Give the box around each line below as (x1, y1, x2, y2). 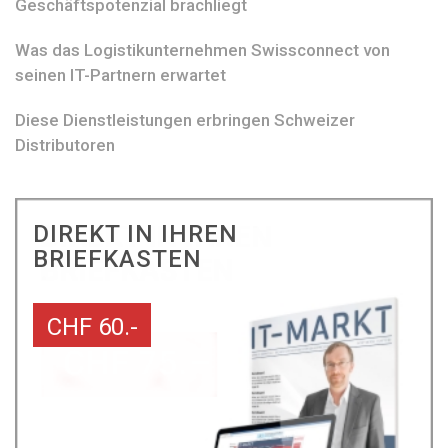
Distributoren (15, 134, 115, 155)
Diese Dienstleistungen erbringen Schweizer (15, 109, 355, 130)
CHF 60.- (46, 312, 138, 341)
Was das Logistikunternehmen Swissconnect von (15, 39, 390, 60)
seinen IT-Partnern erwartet (15, 64, 226, 85)
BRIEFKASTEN (32, 244, 202, 273)
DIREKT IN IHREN (32, 219, 238, 248)
